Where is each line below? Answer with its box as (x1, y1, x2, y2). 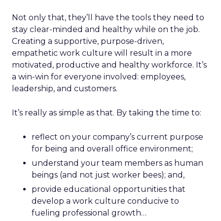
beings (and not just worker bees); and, (32, 170, 184, 180)
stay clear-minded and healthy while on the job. (12, 25, 200, 34)
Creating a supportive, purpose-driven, (12, 37, 164, 46)
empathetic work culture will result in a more (12, 48, 192, 58)
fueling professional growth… (32, 208, 147, 218)
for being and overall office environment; (32, 144, 193, 153)
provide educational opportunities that (32, 184, 185, 194)
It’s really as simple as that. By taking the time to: (12, 108, 201, 117)
